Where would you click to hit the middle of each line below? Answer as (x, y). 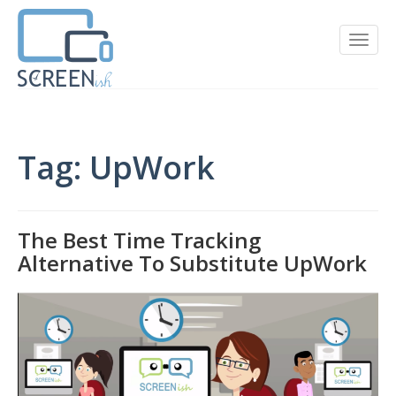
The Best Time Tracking (139, 240)
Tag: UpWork (116, 168)
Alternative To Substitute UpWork (192, 263)
